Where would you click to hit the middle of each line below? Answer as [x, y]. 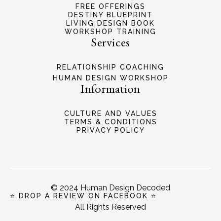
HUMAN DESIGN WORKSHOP [110, 78]
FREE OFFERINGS [110, 6]
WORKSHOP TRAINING [110, 32]
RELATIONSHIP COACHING [110, 67]
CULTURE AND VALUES [110, 113]
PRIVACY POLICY [110, 130]
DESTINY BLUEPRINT [110, 15]
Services [110, 42]
